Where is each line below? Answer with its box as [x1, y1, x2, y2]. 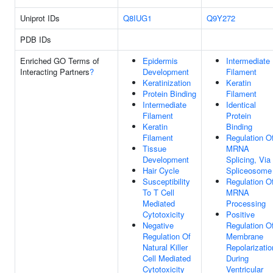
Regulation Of [143, 230, 191, 242]
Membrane [226, 230, 263, 242]
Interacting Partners [20, 66, 90, 77]
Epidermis [143, 55, 178, 66]
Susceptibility [143, 175, 190, 187]
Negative [143, 219, 174, 231]
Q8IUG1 [123, 12, 152, 24]
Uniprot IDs [20, 12, 60, 24]
